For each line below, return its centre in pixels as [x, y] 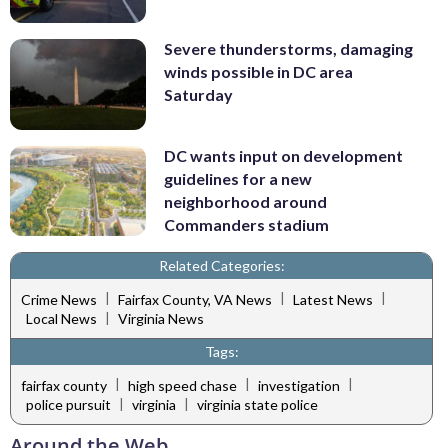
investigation [299, 385]
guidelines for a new [238, 178]
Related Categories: [221, 266]
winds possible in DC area [258, 72]
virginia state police [257, 405]
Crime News [59, 299]
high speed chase [182, 385]
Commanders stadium [246, 224]
